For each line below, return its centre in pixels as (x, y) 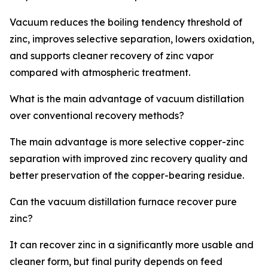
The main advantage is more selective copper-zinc (127, 142)
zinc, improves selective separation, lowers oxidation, (132, 39)
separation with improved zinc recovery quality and (129, 159)
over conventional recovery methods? (97, 116)
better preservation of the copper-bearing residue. (127, 176)
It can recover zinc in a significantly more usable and (132, 245)
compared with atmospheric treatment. (100, 73)
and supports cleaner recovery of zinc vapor (112, 56)
